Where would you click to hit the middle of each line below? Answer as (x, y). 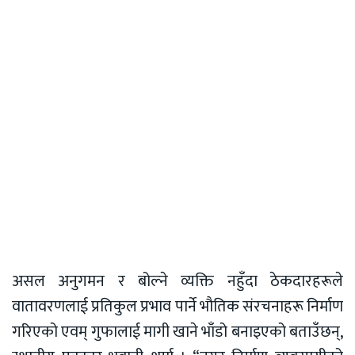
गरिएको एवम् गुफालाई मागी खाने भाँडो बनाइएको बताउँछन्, (177, 332)
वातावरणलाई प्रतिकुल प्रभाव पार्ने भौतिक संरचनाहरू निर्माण (177, 307)
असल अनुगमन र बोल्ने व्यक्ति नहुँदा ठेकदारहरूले (177, 282)
